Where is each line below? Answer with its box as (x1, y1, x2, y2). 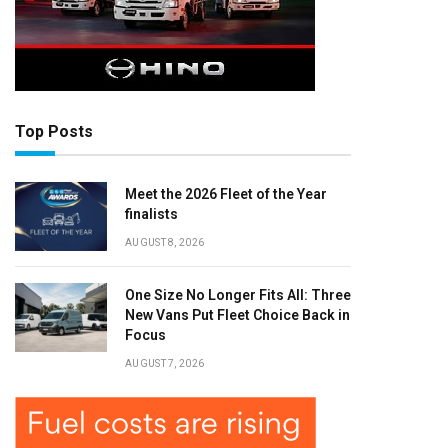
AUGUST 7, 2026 (125, 358, 205, 369)
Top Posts (15, 122, 93, 141)
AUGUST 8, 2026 (125, 237, 205, 248)
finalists (125, 206, 178, 222)
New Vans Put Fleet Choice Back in (125, 307, 350, 323)
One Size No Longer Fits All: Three (125, 287, 351, 303)
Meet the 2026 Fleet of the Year (125, 186, 327, 202)
